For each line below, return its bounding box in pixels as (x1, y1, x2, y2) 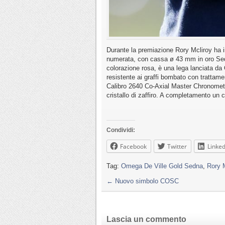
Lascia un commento (106, 215, 186, 224)
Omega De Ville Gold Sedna (121, 162, 203, 170)
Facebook (120, 142, 147, 151)
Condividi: (106, 127, 135, 134)
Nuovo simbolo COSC (113, 177, 179, 185)
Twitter (167, 142, 187, 151)
